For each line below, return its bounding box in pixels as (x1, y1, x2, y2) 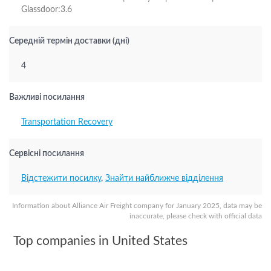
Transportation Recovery (21, 118, 113, 126)
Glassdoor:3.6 (21, 5, 72, 14)
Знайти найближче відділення (105, 174, 223, 183)
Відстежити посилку (21, 174, 101, 183)
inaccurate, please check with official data (129, 212, 262, 220)
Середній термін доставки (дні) (9, 37, 129, 45)
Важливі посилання (9, 93, 85, 102)
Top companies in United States (13, 235, 188, 247)
